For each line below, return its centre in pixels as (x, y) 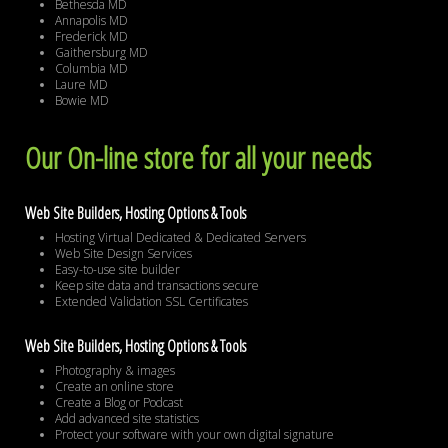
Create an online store (114, 387)
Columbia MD (91, 69)
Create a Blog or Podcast (119, 403)
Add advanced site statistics (127, 419)
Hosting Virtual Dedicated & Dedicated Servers (180, 238)
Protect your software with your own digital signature (194, 435)
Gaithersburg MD (101, 53)
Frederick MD (91, 37)
